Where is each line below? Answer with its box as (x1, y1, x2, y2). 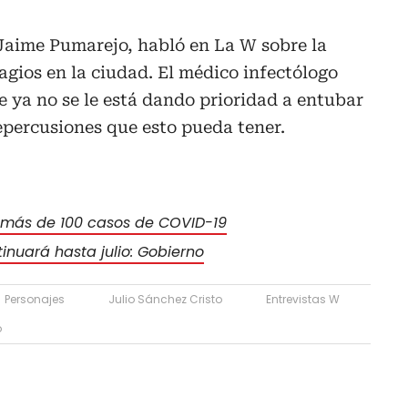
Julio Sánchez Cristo (108, 291, 222, 308)
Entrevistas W (266, 291, 340, 308)
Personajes (5, 291, 65, 308)
